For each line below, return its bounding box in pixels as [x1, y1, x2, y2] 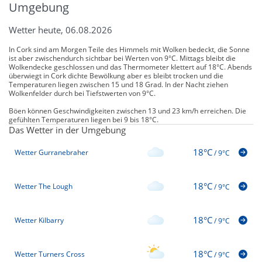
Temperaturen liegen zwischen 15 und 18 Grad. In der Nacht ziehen [9, 79, 228, 89]
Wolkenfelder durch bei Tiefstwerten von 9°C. [9, 88, 156, 98]
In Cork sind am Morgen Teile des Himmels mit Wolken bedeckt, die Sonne [9, 44, 250, 54]
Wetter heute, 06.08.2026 [9, 23, 112, 36]
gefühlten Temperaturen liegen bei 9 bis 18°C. [9, 114, 158, 125]
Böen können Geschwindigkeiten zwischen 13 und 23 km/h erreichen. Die [9, 105, 246, 116]
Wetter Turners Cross [15, 249, 85, 260]
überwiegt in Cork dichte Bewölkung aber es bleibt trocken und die [9, 70, 223, 81]
